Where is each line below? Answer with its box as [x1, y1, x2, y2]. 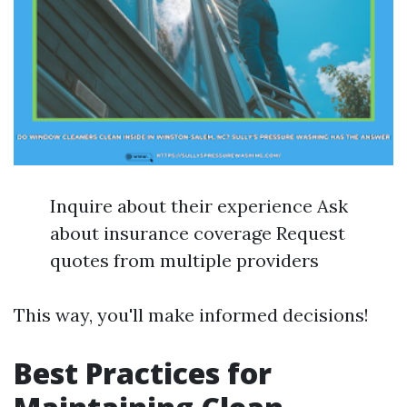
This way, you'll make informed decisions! [14, 303, 369, 326]
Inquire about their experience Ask [50, 194, 348, 217]
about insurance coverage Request [50, 222, 345, 244]
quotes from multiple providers [50, 249, 319, 272]
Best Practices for [14, 353, 272, 392]
